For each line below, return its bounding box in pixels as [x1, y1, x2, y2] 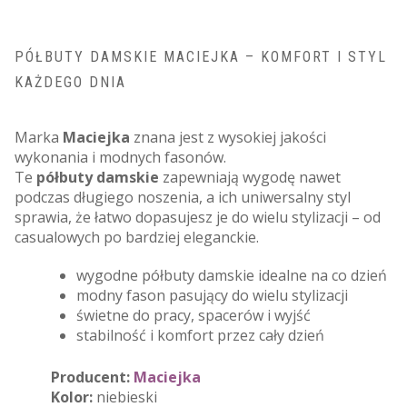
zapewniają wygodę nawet [159, 166, 341, 187]
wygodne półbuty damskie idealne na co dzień [76, 264, 387, 285]
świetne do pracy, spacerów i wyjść [76, 304, 311, 325]
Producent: [51, 366, 130, 387]
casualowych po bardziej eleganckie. [15, 226, 259, 247]
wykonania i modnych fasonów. [15, 146, 226, 167]
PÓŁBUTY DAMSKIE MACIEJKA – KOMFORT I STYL [15, 47, 387, 65]
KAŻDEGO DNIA [15, 73, 126, 91]
